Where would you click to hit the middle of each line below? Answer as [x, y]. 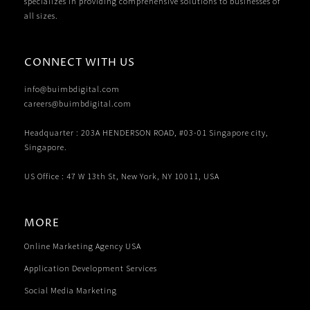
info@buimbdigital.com [72, 89]
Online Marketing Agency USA [82, 246]
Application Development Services [90, 268]
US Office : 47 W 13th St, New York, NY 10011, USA [121, 176]
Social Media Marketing [70, 291]
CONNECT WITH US [79, 63]
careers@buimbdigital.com [77, 104]
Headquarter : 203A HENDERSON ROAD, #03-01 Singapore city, [146, 133]
